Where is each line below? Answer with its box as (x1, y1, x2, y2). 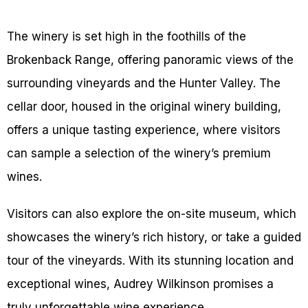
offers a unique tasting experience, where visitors (7, 123, 280, 137)
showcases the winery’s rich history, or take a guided (7, 230, 301, 245)
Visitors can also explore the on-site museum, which (7, 207, 296, 221)
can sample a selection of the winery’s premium (7, 146, 271, 161)
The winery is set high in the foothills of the (7, 30, 246, 44)
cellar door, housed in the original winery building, (7, 100, 281, 114)
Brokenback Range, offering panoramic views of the (7, 53, 294, 67)
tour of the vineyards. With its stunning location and (7, 254, 294, 268)
